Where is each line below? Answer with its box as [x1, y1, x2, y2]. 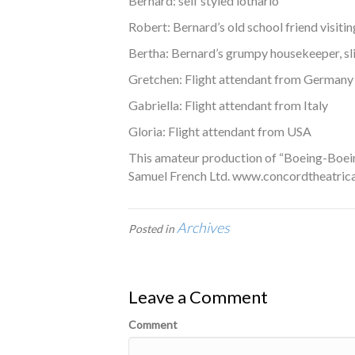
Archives [177, 219, 230, 236]
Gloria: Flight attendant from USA [128, 124, 311, 139]
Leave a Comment [128, 286, 268, 307]
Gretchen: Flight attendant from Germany [128, 71, 353, 86]
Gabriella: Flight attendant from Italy [128, 97, 328, 113]
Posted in [128, 222, 177, 235]
